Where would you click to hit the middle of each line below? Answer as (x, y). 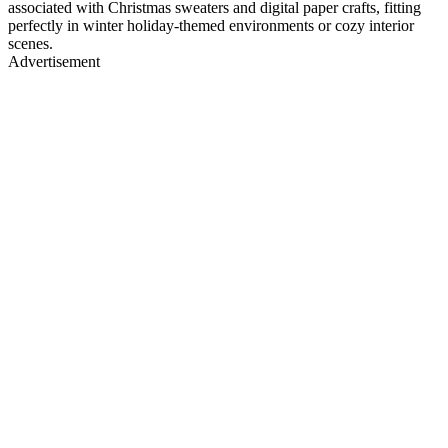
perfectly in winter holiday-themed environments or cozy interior (211, 25)
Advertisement (54, 61)
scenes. (30, 43)
